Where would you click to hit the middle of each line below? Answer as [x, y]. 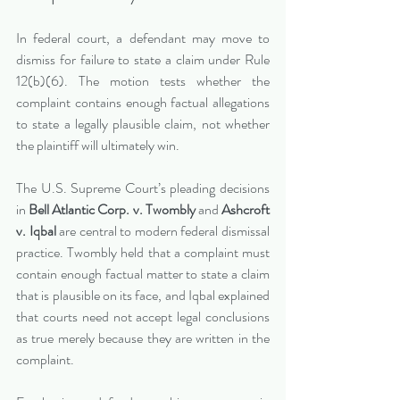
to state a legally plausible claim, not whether [143, 124]
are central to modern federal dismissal [163, 231]
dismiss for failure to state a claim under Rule [143, 60]
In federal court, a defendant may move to [143, 38]
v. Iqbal [36, 231]
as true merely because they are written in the [143, 338]
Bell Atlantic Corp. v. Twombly [112, 210]
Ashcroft [246, 210]
